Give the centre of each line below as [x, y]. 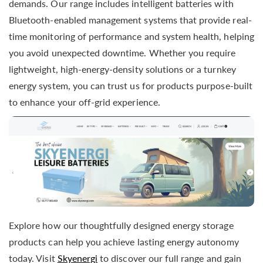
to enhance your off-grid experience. [85, 102]
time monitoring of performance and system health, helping [131, 36]
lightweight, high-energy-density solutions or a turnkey [122, 69]
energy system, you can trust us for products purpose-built [131, 86]
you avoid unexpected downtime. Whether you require [122, 53]
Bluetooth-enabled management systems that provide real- [130, 20]
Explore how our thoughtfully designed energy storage [121, 225]
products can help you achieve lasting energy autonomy [124, 241]
